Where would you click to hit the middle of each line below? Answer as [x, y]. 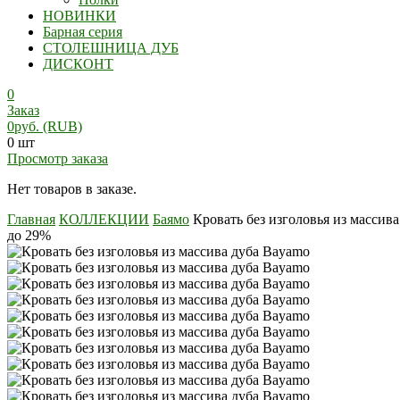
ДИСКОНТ [78, 64]
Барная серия [83, 32]
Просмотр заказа [58, 158]
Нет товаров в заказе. [72, 189]
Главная [31, 219]
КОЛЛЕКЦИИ [104, 219]
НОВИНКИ [79, 16]
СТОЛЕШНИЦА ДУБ [111, 48]
